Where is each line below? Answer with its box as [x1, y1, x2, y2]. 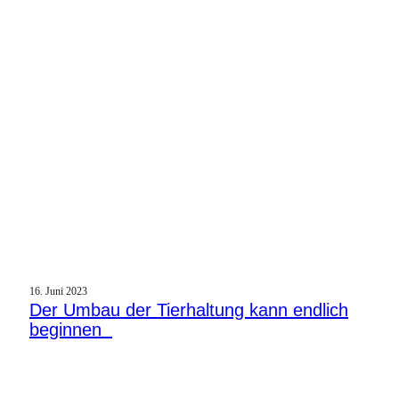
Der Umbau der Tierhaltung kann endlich [29, 299, 348, 320]
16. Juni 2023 [29, 284, 87, 297]
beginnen [29, 319, 112, 339]
